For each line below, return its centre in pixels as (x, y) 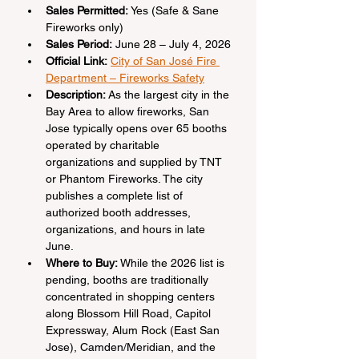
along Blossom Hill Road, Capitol (130, 313)
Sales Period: (79, 44)
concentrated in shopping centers (132, 296)
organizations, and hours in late (127, 229)
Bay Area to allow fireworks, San (129, 111)
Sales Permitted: (87, 10)
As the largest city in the (169, 95)
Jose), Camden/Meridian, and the (132, 347)
